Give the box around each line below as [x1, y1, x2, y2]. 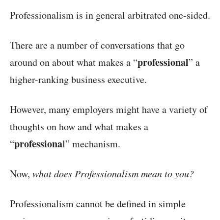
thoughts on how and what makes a [10, 119, 148, 133]
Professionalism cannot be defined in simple [10, 196, 186, 210]
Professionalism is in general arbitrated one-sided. [10, 8, 210, 22]
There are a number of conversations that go [10, 38, 185, 52]
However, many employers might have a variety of [10, 102, 208, 116]
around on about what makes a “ [10, 55, 137, 69]
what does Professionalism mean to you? [32, 166, 194, 180]
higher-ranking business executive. [10, 72, 147, 86]
